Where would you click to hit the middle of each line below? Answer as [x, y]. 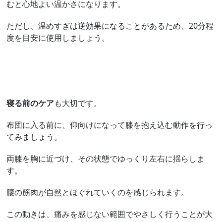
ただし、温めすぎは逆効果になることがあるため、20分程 [110, 26]
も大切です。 [78, 103]
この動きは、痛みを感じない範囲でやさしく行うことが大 [110, 214]
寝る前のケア [30, 103]
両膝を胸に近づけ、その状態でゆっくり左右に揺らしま [106, 158]
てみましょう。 [34, 137]
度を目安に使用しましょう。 [58, 37]
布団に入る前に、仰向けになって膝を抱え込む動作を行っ [110, 125]
